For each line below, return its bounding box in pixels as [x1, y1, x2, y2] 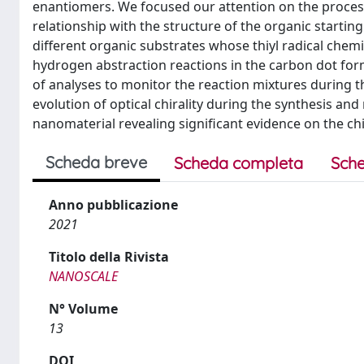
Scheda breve [45, 152, 147, 172]
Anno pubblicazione [49, 196, 178, 214]
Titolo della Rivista [49, 248, 169, 266]
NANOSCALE [49, 267, 118, 285]
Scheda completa [174, 153, 303, 173]
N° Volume [49, 300, 118, 318]
